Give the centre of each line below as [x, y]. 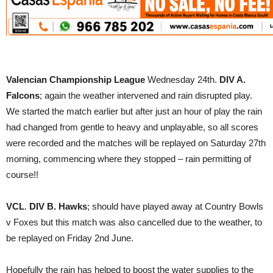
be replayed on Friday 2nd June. [70, 238]
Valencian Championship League [77, 80]
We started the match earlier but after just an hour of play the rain [134, 112]
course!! [22, 175]
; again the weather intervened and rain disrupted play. [146, 96]
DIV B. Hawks [58, 207]
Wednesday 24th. [183, 80]
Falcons [23, 96]
